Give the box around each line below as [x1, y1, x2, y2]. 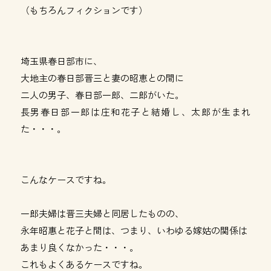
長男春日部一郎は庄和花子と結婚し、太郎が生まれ [20, 105, 251, 118]
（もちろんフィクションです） [20, 4, 148, 16]
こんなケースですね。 [20, 173, 111, 186]
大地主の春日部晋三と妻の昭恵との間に [20, 71, 184, 84]
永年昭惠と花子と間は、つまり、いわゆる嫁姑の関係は [20, 224, 247, 237]
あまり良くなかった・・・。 [20, 241, 139, 253]
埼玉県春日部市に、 [20, 54, 102, 67]
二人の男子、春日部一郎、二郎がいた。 [20, 88, 184, 101]
